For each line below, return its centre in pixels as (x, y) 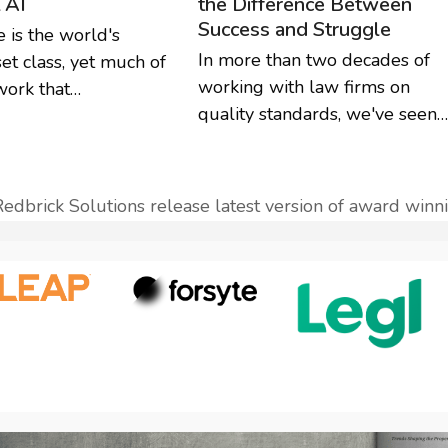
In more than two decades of (313, 59)
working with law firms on (303, 86)
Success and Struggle (294, 29)
